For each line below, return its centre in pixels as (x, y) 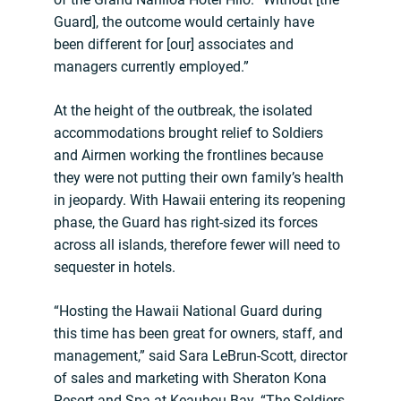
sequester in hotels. (115, 268)
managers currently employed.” (151, 67)
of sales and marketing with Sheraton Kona (190, 379)
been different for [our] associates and (174, 45)
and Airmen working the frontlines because (188, 156)
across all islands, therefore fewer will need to (197, 245)
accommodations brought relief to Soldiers (188, 133)
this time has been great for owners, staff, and (198, 334)
